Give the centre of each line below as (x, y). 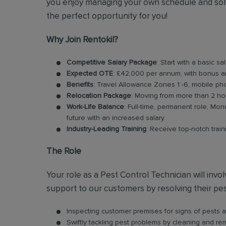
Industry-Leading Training (106, 129)
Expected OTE (90, 74)
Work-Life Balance (95, 107)
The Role (64, 152)
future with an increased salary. (116, 118)
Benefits (80, 85)
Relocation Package (99, 96)
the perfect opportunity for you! (107, 16)
